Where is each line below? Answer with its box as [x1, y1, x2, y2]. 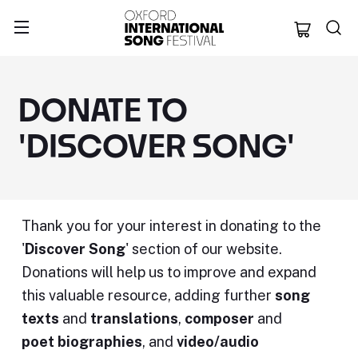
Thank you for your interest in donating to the [22, 217, 321, 234]
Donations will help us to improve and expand [22, 264, 316, 280]
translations [87, 310, 178, 327]
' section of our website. [125, 241, 282, 257]
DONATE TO [18, 91, 188, 128]
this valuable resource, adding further [22, 287, 275, 304]
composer [185, 310, 254, 327]
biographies [58, 333, 142, 350]
